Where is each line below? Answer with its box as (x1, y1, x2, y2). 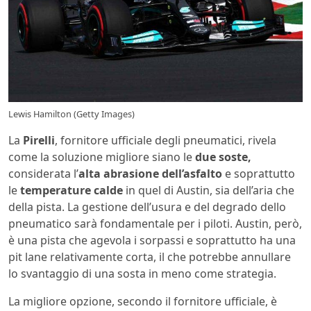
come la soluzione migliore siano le (8, 149, 195, 165)
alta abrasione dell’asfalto (78, 165, 222, 181)
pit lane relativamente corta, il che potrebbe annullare (8, 249, 291, 264)
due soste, (195, 149, 251, 165)
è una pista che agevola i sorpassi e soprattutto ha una (8, 232, 296, 248)
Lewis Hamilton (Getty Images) (8, 107, 135, 120)
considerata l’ (8, 165, 78, 181)
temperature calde (20, 182, 123, 198)
